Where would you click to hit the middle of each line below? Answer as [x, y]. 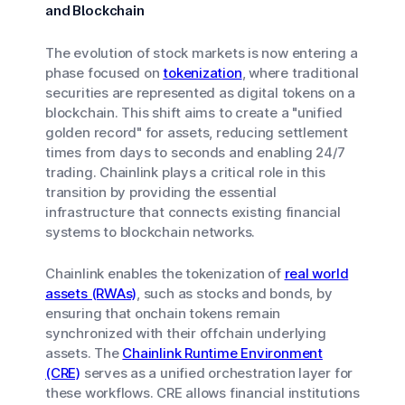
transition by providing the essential [161, 192]
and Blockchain [95, 10]
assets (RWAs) [91, 293]
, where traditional [300, 73]
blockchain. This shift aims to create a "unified [194, 113]
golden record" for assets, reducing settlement [197, 132]
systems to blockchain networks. [151, 232]
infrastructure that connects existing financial [193, 212]
